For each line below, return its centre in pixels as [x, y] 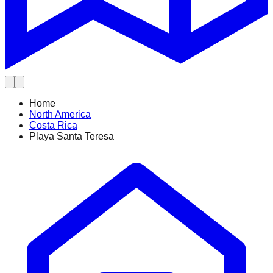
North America [60, 115]
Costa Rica [53, 126]
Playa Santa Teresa [72, 136]
